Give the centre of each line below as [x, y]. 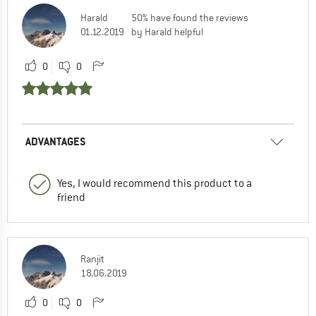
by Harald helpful [167, 32]
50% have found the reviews [190, 18]
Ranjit [92, 259]
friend [71, 198]
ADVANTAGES [56, 142]
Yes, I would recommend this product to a [154, 184]
